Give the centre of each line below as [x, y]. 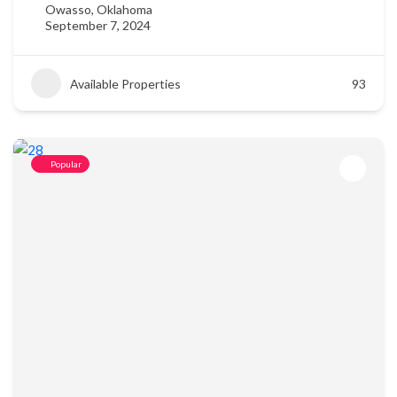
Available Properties [125, 83]
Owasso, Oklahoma [99, 9]
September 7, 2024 [98, 25]
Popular [66, 164]
